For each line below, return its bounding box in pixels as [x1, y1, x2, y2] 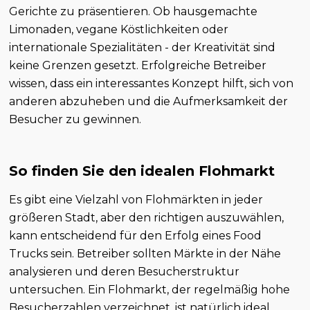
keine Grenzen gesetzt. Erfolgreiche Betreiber [9, 58, 267, 72]
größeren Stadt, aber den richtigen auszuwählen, [9, 210, 284, 224]
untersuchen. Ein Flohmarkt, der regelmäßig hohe [9, 282, 291, 296]
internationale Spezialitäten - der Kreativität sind [9, 40, 276, 54]
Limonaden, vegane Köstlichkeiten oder [9, 22, 229, 36]
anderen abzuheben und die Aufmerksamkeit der [9, 94, 289, 108]
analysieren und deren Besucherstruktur [9, 264, 240, 278]
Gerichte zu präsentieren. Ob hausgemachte [9, 4, 258, 18]
